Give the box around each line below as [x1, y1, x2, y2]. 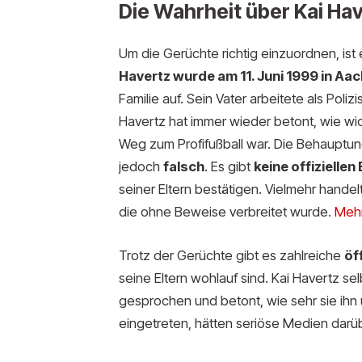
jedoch [118, 158, 163, 175]
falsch [162, 158, 204, 175]
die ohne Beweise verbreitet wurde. [118, 203, 335, 220]
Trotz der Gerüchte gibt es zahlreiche [118, 246, 344, 263]
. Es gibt [204, 158, 254, 175]
